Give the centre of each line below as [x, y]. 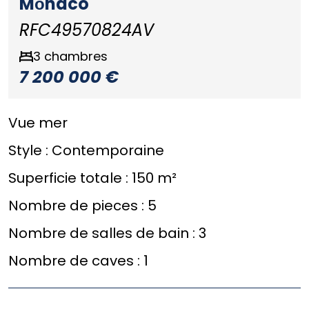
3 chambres [70, 57]
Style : [30, 151]
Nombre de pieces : [78, 206]
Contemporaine [108, 151]
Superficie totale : [70, 178]
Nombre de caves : [76, 261]
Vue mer [38, 123]
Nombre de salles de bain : [103, 233]
